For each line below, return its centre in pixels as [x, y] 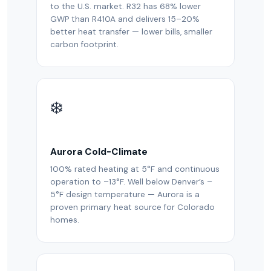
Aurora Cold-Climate [99, 152]
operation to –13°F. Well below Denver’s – [131, 182]
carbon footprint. [84, 44]
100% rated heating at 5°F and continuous [135, 169]
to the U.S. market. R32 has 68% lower [126, 6]
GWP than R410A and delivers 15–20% [125, 19]
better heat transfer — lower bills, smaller [131, 32]
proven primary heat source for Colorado [132, 207]
